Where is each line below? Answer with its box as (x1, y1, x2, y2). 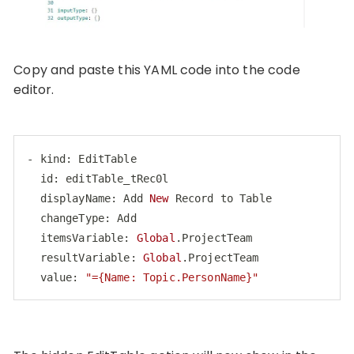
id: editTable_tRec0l (27, 172, 169, 186)
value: (27, 271, 85, 284)
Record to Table (168, 192, 272, 205)
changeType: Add (27, 212, 137, 225)
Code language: (26, 288, 117, 301)
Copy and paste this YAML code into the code (13, 61, 300, 80)
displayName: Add (27, 192, 150, 205)
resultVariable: (27, 251, 143, 265)
